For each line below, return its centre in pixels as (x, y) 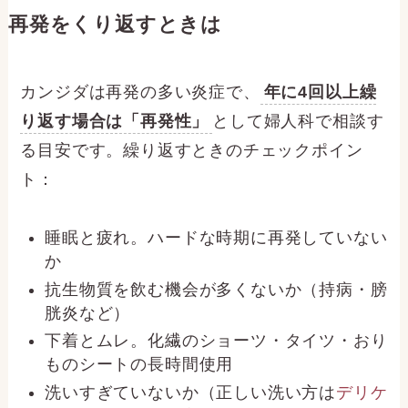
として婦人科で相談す (298, 121)
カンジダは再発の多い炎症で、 (140, 92)
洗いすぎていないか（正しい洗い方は (190, 392)
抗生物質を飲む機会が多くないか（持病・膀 (216, 289)
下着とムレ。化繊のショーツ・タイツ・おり (216, 341)
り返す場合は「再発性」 (115, 121)
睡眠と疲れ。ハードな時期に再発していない (216, 238)
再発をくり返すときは (115, 24)
